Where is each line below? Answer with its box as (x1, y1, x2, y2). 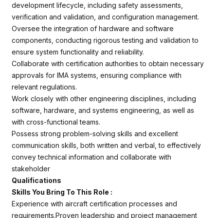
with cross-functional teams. (12, 118, 100, 126)
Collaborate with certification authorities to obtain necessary (12, 59, 204, 68)
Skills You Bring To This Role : (12, 188, 112, 196)
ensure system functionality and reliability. (12, 48, 144, 56)
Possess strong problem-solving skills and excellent (12, 129, 178, 138)
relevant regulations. (12, 83, 77, 91)
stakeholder (12, 164, 50, 173)
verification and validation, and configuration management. (12, 13, 199, 21)
